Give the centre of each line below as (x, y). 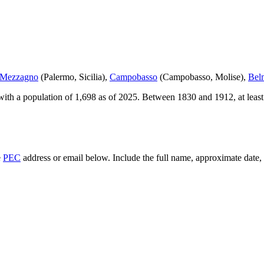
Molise (228, 77)
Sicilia (90, 77)
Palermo (59, 77)
